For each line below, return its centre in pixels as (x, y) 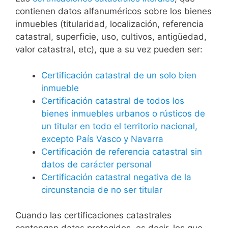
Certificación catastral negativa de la (116, 177)
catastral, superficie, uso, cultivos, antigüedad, (111, 37)
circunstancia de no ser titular (102, 190)
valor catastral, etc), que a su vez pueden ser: (109, 49)
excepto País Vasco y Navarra (102, 139)
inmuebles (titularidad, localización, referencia (109, 24)
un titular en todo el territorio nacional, (119, 126)
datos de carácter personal (96, 164)
